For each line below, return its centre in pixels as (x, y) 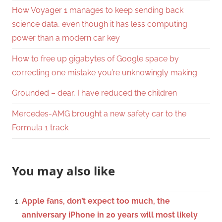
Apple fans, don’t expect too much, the (96, 201)
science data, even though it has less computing (100, 24)
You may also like (63, 170)
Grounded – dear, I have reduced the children (94, 93)
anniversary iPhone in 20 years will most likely (110, 215)
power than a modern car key (66, 38)
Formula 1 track (40, 128)
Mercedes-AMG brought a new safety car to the (99, 114)
